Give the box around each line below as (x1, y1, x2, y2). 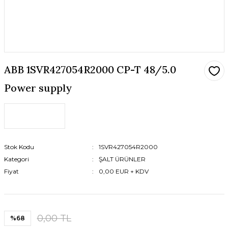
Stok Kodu (4, 143, 34, 151)
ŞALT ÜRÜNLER (98, 155, 146, 163)
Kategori (4, 155, 29, 163)
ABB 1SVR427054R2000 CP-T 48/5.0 (4, 63, 176, 76)
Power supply (4, 81, 72, 94)
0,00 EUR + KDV (98, 167, 149, 175)
